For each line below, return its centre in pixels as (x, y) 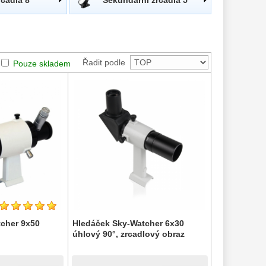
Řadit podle (104, 62)
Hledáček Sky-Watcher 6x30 (128, 223)
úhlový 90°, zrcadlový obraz (128, 234)
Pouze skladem (42, 63)
